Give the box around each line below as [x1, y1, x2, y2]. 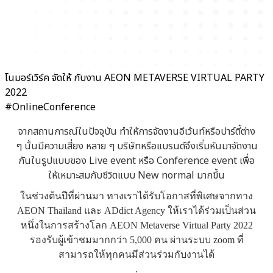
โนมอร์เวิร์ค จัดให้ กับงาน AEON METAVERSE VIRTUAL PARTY [5, 71, 264, 85]
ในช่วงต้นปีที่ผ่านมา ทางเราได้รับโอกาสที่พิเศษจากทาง [20, 191, 253, 201]
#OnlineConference [5, 100, 96, 115]
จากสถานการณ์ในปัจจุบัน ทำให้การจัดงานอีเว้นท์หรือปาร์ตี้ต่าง [18, 124, 255, 139]
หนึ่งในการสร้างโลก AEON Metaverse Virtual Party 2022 [20, 220, 253, 230]
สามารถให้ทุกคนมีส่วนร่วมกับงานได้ [58, 249, 214, 260]
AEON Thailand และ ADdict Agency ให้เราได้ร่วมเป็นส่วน [17, 205, 256, 216]
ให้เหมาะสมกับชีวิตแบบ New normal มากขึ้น [48, 168, 225, 183]
